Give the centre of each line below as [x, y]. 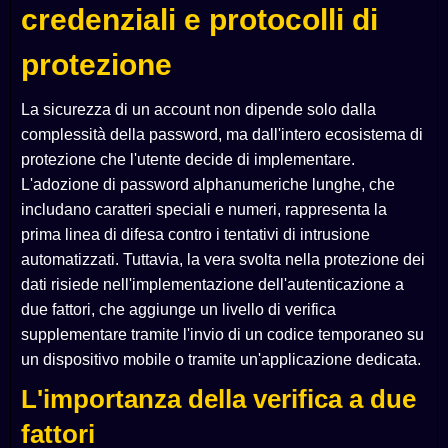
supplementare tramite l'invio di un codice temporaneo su [222, 335]
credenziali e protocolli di [199, 20]
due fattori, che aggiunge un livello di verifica [178, 310]
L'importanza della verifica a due [218, 399]
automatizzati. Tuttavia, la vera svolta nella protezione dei [223, 260]
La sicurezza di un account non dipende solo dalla [198, 110]
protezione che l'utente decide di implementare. [188, 160]
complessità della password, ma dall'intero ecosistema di [222, 135]
